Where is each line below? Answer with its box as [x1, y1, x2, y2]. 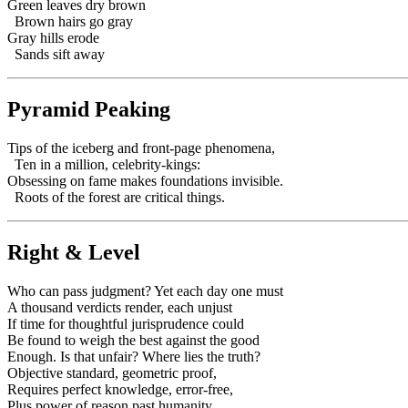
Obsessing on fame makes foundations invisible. [7, 172, 283, 189]
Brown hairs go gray [7, 13, 133, 29]
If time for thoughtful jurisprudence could [7, 315, 244, 331]
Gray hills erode [7, 29, 99, 46]
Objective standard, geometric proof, [7, 364, 217, 381]
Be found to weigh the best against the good [7, 331, 260, 348]
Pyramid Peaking [7, 97, 170, 121]
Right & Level [7, 240, 140, 264]
